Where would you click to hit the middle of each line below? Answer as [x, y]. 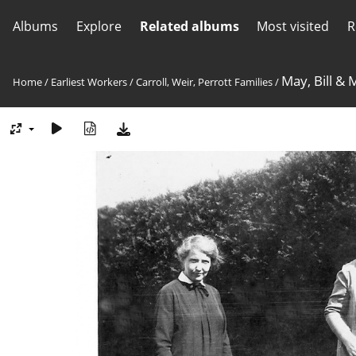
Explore [99, 26]
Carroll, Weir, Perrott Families [204, 82]
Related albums [189, 26]
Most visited [293, 26]
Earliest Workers [89, 82]
